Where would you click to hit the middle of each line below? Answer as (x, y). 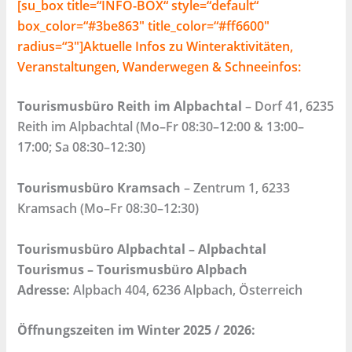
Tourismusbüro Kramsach (99, 187)
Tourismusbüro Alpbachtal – (108, 249)
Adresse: (44, 290)
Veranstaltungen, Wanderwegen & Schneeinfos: (159, 67)
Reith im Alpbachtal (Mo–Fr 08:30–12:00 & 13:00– (161, 127)
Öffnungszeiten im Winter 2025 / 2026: (137, 330)
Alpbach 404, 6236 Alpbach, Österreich (187, 290)
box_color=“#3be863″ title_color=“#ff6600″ (144, 26)
